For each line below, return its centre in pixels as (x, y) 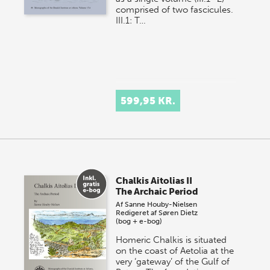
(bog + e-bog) (139, 221)
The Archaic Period (157, 192)
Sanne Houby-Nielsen (161, 205)
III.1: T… (131, 21)
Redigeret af (137, 213)
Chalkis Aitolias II (154, 181)
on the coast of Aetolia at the (175, 251)
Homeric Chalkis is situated (171, 240)
